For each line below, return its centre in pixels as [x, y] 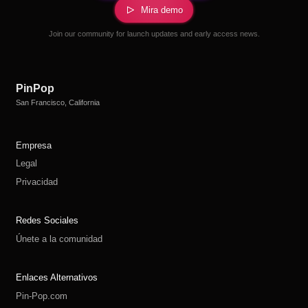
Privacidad [36, 181]
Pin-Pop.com [41, 296]
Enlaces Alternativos [56, 278]
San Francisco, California [57, 102]
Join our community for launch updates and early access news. [154, 33]
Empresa [33, 145]
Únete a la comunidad [59, 239]
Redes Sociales [47, 221]
